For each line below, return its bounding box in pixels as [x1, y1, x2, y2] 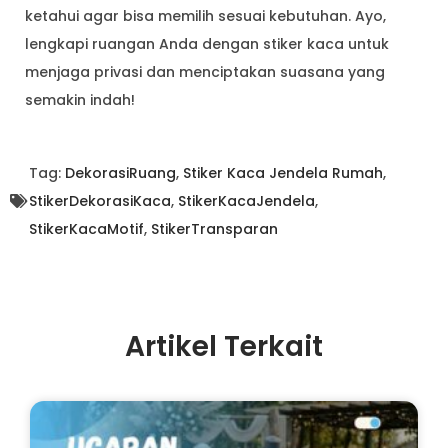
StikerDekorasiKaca [29, 191, 171, 212]
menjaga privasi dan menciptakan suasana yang [25, 62, 385, 83]
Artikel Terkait [125, 327, 323, 367]
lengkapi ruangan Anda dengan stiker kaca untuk [25, 34, 389, 55]
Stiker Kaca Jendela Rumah [183, 163, 383, 184]
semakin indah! [25, 90, 135, 111]
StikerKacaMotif [29, 219, 144, 240]
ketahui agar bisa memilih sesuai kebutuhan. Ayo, [25, 6, 386, 27]
